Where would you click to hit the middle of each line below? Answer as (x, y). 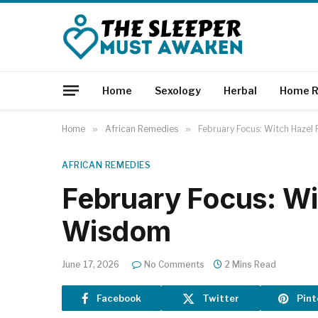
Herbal (240, 90)
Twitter (221, 298)
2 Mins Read (251, 264)
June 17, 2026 (91, 264)
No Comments (174, 264)
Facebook (119, 298)
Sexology (178, 90)
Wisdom (116, 231)
